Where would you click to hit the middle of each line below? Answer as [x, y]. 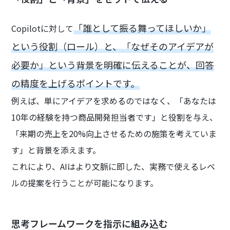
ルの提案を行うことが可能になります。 [85, 183]
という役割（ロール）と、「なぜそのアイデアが [113, 46]
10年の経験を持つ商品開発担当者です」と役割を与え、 [115, 117]
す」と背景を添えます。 [56, 150]
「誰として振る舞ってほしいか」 [142, 27]
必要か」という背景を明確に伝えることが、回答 [113, 64]
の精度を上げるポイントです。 [76, 83]
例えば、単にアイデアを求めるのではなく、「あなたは [114, 100]
